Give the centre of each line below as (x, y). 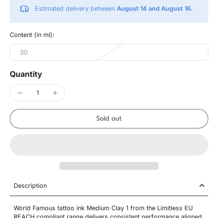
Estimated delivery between (76, 9)
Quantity (26, 74)
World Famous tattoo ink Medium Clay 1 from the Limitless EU (103, 208)
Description (30, 185)
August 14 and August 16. (155, 9)
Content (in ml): (32, 35)
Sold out (109, 118)
